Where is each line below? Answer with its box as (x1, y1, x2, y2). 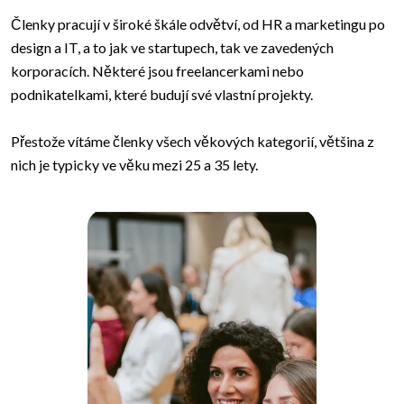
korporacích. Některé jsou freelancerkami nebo (11, 62, 304, 80)
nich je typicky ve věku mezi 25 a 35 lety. (11, 156, 258, 174)
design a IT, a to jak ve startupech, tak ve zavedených (11, 39, 334, 57)
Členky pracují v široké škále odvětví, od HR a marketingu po (11, 15, 385, 33)
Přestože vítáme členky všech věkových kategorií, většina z (11, 133, 374, 151)
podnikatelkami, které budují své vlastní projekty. (11, 86, 313, 104)
